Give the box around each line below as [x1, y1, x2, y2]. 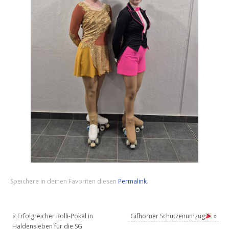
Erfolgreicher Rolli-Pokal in [16, 212, 94, 221]
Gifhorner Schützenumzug [130, 212, 205, 221]
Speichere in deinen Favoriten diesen [10, 177, 119, 186]
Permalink [118, 177, 147, 186]
